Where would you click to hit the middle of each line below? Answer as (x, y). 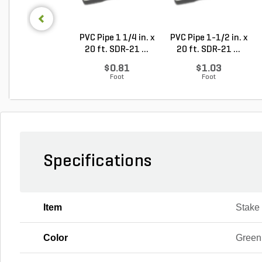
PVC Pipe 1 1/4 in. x (117, 38)
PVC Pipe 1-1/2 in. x (208, 38)
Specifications (97, 162)
